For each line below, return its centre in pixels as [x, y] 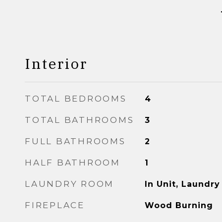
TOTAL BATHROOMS [80, 120]
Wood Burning [179, 205]
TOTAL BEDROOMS [76, 99]
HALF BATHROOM [73, 163]
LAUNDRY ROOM [69, 184]
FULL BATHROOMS [75, 141]
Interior [56, 63]
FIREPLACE [55, 205]
